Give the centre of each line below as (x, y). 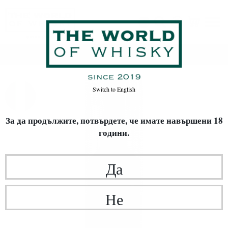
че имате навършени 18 (176, 120)
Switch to (104, 89)
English (125, 89)
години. (114, 133)
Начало (103, 55)
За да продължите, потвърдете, (67, 120)
